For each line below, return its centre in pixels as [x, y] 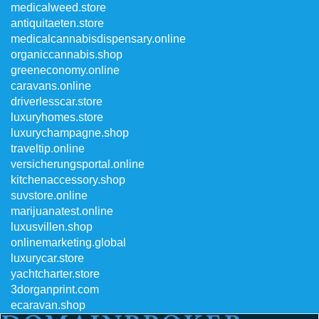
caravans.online [51, 86]
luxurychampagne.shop [70, 133]
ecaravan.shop [48, 305]
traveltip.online [48, 148]
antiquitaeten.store [57, 23]
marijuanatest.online [62, 211]
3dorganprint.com [55, 289]
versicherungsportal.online [78, 164]
